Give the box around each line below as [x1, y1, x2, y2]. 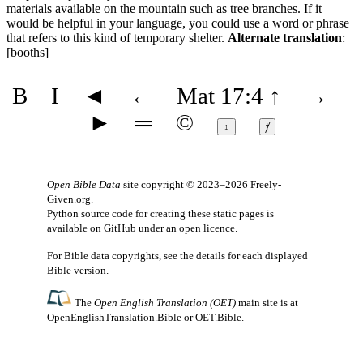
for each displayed [225, 250, 308, 263]
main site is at [236, 297, 299, 310]
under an [136, 222, 179, 235]
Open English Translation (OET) [94, 297, 237, 310]
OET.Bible [195, 311, 241, 324]
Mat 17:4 [152, 83, 269, 109]
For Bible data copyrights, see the [47, 250, 196, 263]
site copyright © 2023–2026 [121, 178, 250, 191]
